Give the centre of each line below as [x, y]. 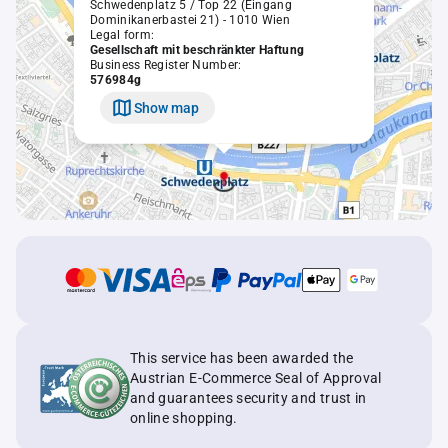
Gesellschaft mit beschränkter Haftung [197, 49]
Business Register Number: [166, 64]
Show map [166, 107]
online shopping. [184, 418]
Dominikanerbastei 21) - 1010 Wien [190, 19]
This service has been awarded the [242, 358]
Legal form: [122, 34]
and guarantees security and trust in [248, 398]
